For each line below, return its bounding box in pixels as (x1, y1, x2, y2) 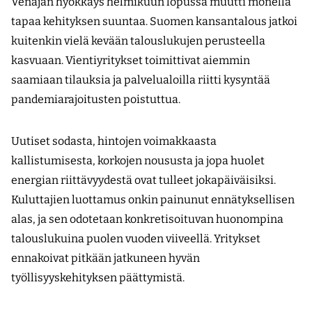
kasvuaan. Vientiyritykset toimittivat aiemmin (11, 54, 250, 68)
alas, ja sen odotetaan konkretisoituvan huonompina (11, 212, 283, 226)
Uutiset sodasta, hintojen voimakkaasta (11, 134, 217, 148)
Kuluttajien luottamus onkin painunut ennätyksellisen (11, 193, 295, 207)
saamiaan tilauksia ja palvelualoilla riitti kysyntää (11, 73, 270, 87)
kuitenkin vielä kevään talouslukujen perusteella (11, 34, 265, 48)
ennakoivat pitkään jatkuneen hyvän (11, 251, 200, 265)
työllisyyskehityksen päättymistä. (11, 271, 185, 285)
